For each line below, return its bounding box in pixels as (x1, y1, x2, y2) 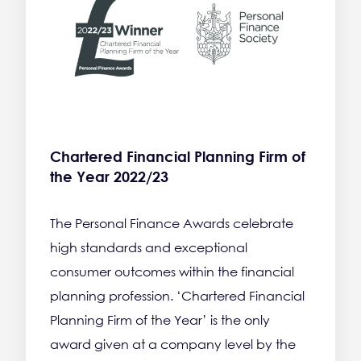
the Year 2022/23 (50, 168, 168, 186)
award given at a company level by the (50, 336, 296, 353)
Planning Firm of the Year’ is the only (50, 312, 270, 329)
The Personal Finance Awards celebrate (50, 215, 293, 232)
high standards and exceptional (50, 239, 247, 256)
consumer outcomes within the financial (50, 263, 294, 280)
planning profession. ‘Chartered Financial (50, 288, 305, 305)
